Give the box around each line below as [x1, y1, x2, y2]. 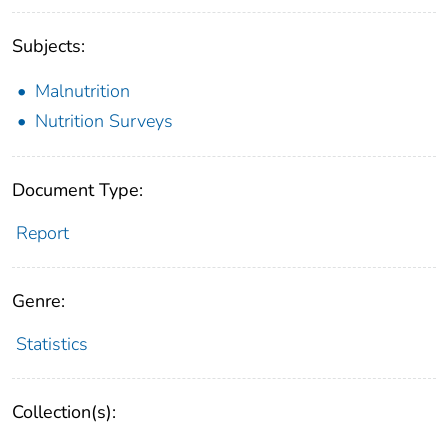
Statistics [15, 331, 88, 356]
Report [15, 220, 69, 245]
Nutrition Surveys [35, 108, 173, 133]
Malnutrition [35, 78, 130, 103]
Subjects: [12, 33, 85, 58]
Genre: [12, 288, 65, 313]
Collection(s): [12, 399, 116, 424]
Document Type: [12, 177, 143, 202]
